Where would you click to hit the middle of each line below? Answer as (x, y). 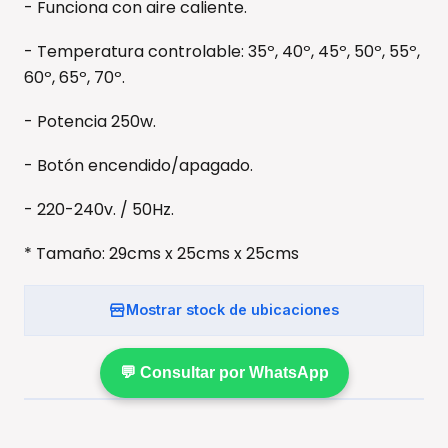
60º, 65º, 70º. (74, 77)
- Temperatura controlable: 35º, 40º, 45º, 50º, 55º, (222, 51)
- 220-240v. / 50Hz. (99, 209)
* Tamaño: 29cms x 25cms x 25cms (161, 253)
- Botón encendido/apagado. (138, 165)
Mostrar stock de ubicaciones (232, 310)
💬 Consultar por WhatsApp (224, 372)
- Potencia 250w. (90, 121)
